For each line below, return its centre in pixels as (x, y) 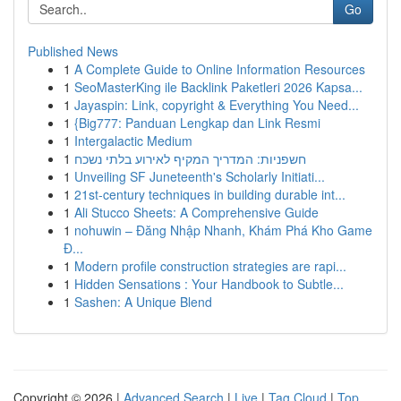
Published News (73, 51)
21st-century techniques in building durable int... (210, 194)
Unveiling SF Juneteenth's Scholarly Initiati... (200, 176)
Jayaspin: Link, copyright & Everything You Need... (217, 105)
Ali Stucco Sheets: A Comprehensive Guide (196, 212)
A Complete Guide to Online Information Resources (220, 69)
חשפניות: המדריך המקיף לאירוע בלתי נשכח (190, 158)
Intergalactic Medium (133, 141)
